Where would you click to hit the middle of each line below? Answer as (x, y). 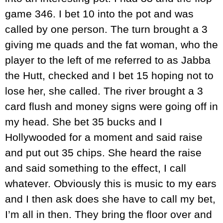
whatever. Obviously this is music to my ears (111, 184)
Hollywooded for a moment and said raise (104, 137)
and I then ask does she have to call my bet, (110, 199)
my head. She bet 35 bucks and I (84, 122)
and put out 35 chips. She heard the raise (103, 153)
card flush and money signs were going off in (111, 107)
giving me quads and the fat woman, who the (111, 45)
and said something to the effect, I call (96, 168)
